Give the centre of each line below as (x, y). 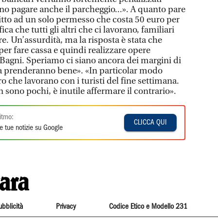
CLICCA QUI (151, 122)
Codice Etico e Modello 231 (148, 207)
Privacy (66, 207)
